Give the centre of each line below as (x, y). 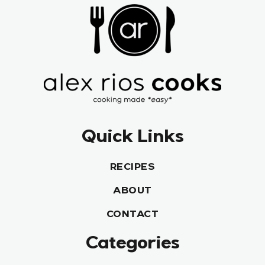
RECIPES (132, 168)
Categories (132, 245)
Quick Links (132, 139)
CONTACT (132, 216)
